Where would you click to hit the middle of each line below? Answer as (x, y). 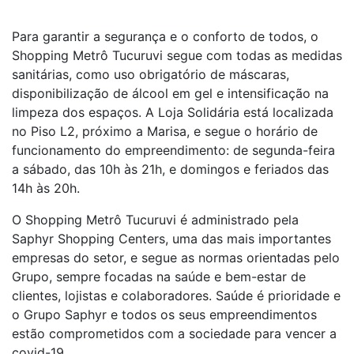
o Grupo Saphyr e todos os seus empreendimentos (164, 314)
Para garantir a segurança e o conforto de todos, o (165, 36)
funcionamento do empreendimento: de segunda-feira (173, 150)
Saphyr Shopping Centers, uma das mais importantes (171, 239)
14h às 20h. (46, 188)
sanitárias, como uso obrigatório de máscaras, (151, 74)
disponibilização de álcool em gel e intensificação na (170, 93)
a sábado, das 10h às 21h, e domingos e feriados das (170, 169)
